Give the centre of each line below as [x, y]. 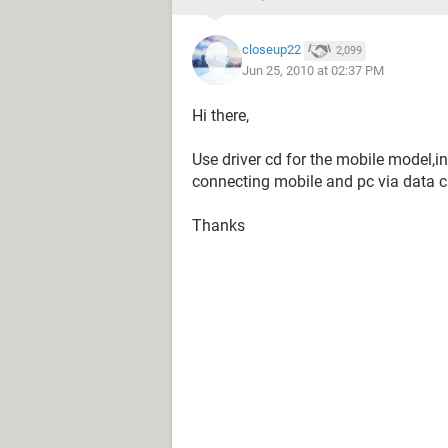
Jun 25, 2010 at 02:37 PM [313, 70]
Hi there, [220, 115]
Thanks [218, 225]
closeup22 [271, 50]
